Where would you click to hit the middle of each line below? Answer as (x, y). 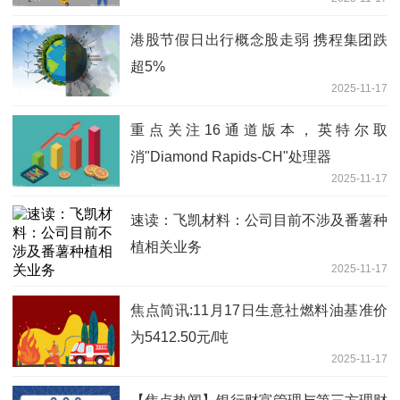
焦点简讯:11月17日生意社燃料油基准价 (259, 311)
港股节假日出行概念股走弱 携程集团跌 (259, 40)
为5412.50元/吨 (179, 337)
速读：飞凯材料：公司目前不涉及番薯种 (259, 221)
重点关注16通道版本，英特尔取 (259, 130)
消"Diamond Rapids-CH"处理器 (231, 157)
